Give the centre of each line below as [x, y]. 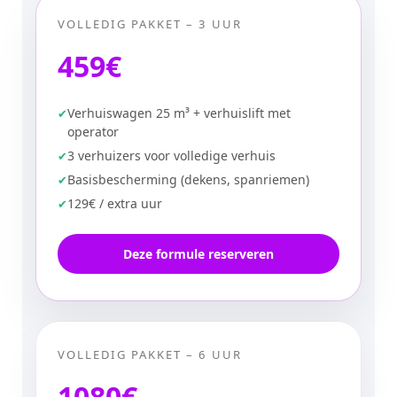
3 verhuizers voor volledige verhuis [171, 156]
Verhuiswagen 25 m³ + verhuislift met [179, 113]
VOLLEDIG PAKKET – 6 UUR [150, 354]
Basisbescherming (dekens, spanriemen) [188, 179]
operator [93, 132]
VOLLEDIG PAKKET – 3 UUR [150, 24]
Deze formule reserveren [198, 254]
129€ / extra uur [115, 203]
